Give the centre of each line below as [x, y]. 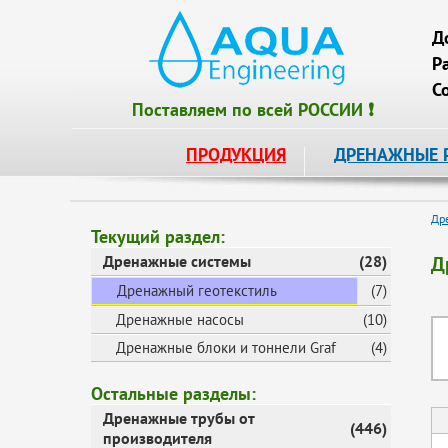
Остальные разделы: [173, 393]
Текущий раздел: [158, 236]
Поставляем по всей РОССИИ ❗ [253, 109]
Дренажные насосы [180, 319]
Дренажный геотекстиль [197, 290]
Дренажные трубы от [179, 418]
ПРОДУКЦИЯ [236, 154]
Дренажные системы [177, 261]
